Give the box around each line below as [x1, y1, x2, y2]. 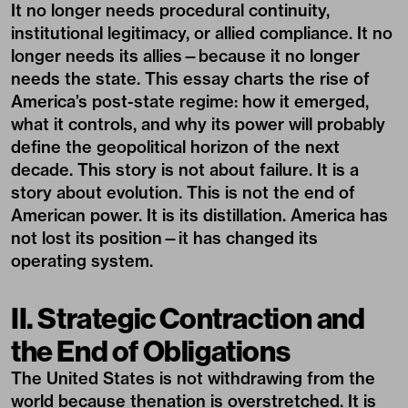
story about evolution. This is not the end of [11, 182, 355, 203]
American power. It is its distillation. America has [11, 205, 388, 226]
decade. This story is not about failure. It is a [11, 159, 359, 180]
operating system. [11, 250, 153, 271]
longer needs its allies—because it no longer [11, 46, 360, 66]
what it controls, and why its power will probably [11, 114, 385, 135]
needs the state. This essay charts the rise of [11, 68, 370, 89]
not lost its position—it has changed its [11, 228, 318, 249]
